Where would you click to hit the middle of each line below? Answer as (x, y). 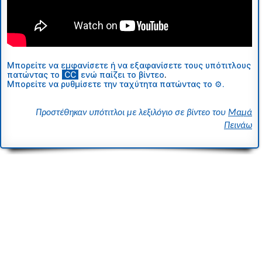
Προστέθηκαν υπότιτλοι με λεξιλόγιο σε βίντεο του (132, 113)
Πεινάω (238, 125)
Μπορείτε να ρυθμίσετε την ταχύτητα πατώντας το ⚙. (116, 84)
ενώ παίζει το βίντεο (123, 74)
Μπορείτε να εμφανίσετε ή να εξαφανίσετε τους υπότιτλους (129, 65)
